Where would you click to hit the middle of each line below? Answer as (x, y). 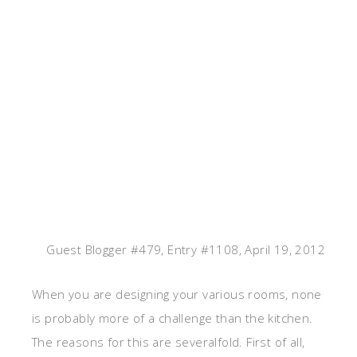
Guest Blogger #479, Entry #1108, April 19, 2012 (186, 250)
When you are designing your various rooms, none (177, 294)
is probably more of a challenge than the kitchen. (173, 318)
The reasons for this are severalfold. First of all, (169, 342)
